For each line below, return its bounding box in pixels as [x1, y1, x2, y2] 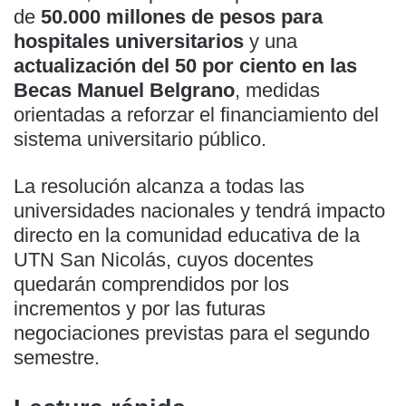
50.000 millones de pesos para [41, 5, 323, 28]
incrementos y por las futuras [14, 296, 266, 320]
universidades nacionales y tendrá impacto [14, 198, 385, 222]
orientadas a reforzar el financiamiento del [14, 102, 379, 126]
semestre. [14, 345, 100, 369]
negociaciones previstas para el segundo [14, 321, 370, 344]
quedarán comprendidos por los [14, 272, 289, 295]
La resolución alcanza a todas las [14, 174, 304, 198]
